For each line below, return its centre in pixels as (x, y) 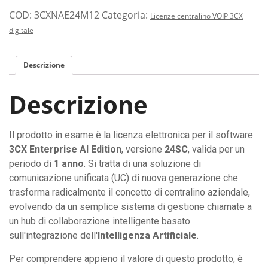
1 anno (69, 163)
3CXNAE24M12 (67, 15)
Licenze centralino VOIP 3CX (197, 16)
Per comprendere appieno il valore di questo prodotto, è (126, 258)
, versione (143, 149)
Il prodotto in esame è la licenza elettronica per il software (131, 135)
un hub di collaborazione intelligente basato (100, 221)
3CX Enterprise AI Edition (65, 149)
